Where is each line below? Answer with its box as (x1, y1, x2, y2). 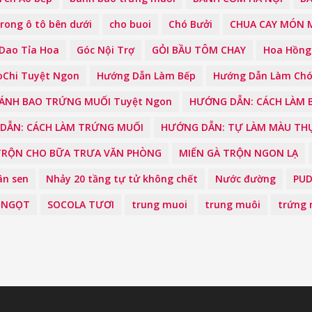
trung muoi (132, 198, 187, 211)
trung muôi (205, 198, 260, 211)
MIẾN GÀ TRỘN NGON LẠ (179, 146, 298, 159)
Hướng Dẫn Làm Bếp (97, 69, 196, 82)
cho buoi (109, 17, 151, 31)
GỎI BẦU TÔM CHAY (152, 43, 246, 56)
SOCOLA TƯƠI (47, 198, 114, 211)
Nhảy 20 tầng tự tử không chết (46, 172, 198, 185)
